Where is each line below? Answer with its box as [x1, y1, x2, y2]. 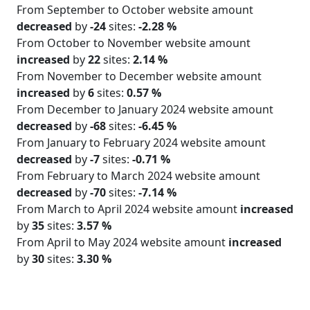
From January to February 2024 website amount [17, 134, 266, 150]
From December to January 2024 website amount [17, 101, 273, 117]
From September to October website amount [17, 1, 253, 17]
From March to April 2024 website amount [17, 201, 240, 217]
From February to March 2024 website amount [17, 167, 260, 183]
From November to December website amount [17, 68, 262, 84]
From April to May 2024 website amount [17, 234, 228, 250]
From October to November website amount [17, 35, 250, 51]
